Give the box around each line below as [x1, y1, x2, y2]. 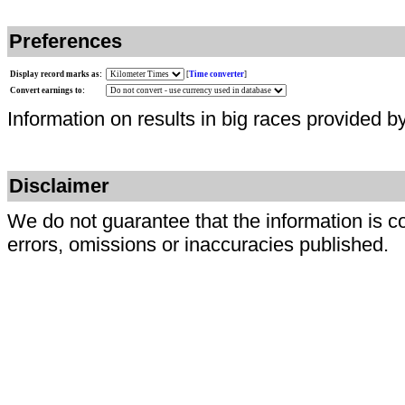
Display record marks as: [10, 70, 102, 79]
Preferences [9, 30, 122, 52]
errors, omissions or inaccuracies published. [7, 233, 389, 256]
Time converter [189, 70, 244, 79]
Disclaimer [9, 174, 109, 197]
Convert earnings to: [10, 86, 85, 95]
